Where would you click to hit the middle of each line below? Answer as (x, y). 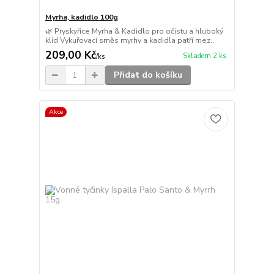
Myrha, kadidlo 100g (81, 17)
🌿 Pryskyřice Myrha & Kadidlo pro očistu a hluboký (134, 31)
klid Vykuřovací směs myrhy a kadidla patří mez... (130, 41)
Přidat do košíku (148, 75)
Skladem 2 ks (204, 56)
